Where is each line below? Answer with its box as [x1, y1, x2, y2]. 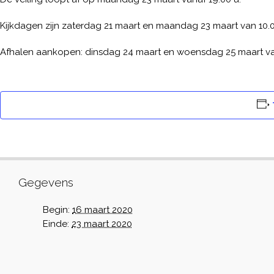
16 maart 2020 [72, 204, 133, 215]
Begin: [43, 204, 70, 215]
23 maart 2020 [72, 218, 132, 229]
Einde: [43, 218, 69, 229]
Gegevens [18, 176, 73, 189]
